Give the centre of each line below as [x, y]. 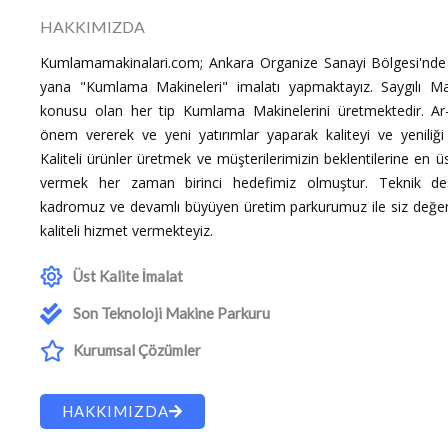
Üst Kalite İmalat [127, 276]
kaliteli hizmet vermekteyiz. [126, 230]
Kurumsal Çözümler [136, 350]
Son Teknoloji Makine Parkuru [171, 313]
